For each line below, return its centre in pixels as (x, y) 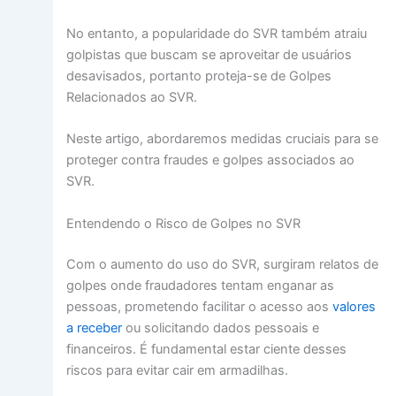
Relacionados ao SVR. (131, 97)
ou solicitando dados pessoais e (220, 327)
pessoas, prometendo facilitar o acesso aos (199, 306)
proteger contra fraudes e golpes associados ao (210, 160)
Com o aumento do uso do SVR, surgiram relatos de (222, 264)
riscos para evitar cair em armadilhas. (177, 370)
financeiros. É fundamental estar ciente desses (206, 349)
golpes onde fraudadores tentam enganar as (200, 285)
